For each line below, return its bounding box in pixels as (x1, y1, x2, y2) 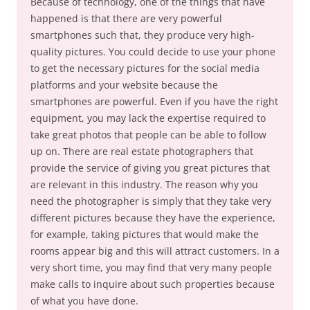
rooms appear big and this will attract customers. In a (30, 244, 280, 257)
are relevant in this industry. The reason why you (30, 178, 258, 191)
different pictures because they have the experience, (30, 211, 275, 224)
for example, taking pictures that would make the (30, 228, 259, 241)
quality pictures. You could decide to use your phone (30, 45, 275, 58)
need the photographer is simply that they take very (30, 194, 271, 208)
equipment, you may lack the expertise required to (30, 111, 266, 125)
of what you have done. (30, 294, 138, 307)
